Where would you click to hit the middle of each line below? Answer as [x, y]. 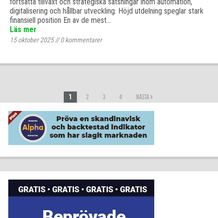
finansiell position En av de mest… [60, 20]
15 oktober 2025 [32, 40]
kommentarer [83, 40]
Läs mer [23, 29]
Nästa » [144, 97]
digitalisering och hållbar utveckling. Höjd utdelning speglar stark [107, 11]
